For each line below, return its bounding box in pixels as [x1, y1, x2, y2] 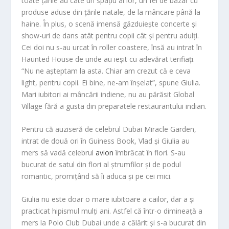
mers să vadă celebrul [21, 148, 96, 158]
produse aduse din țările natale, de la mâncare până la [21, 7, 201, 17]
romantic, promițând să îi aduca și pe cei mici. [21, 171, 172, 181]
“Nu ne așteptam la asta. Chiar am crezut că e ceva [21, 65, 191, 76]
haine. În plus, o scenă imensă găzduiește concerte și [21, 18, 197, 29]
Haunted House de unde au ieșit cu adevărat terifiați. [21, 54, 195, 64]
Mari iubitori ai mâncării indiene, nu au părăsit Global [21, 89, 195, 99]
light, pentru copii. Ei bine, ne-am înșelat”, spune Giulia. [21, 77, 201, 87]
